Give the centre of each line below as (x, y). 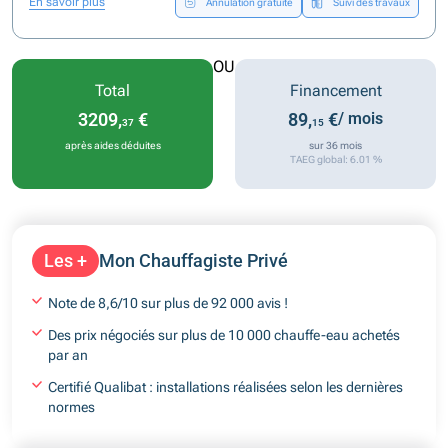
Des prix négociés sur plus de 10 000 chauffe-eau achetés (224, 334)
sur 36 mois (335, 145)
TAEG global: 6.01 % (335, 159)
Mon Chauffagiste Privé (193, 260)
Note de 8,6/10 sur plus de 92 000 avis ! (168, 302)
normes (71, 406)
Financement (335, 90)
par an (68, 354)
